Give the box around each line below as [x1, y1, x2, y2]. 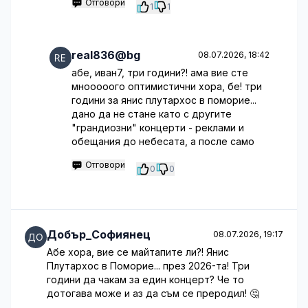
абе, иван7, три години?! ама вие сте [71, 67, 248, 78]
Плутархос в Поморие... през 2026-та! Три [47, 260, 250, 272]
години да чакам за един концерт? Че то [47, 274, 244, 285]
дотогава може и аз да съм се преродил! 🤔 [47, 287, 259, 299]
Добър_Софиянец [47, 228, 151, 241]
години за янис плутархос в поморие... [71, 94, 256, 106]
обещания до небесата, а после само [71, 135, 254, 147]
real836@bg [71, 48, 140, 62]
